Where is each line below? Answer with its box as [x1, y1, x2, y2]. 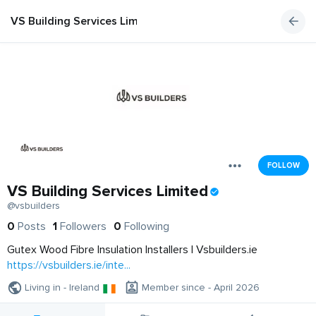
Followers [60, 219, 107, 234]
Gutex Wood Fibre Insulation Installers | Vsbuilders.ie [7, 243, 257, 257]
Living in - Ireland [25, 281, 99, 294]
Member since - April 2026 [142, 281, 260, 294]
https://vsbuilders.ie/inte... [7, 258, 130, 273]
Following [124, 219, 169, 234]
